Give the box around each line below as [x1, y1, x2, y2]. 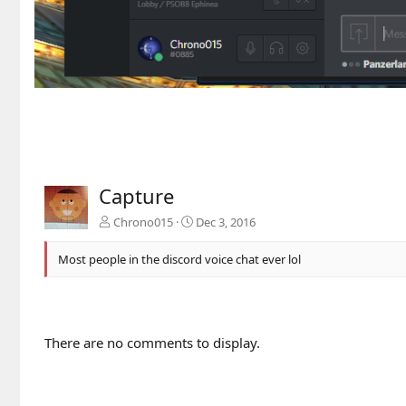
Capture [99, 181, 174, 209]
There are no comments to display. [44, 333, 260, 352]
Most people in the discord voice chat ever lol [58, 250, 301, 267]
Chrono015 [113, 213, 173, 230]
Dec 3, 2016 [196, 213, 256, 230]
